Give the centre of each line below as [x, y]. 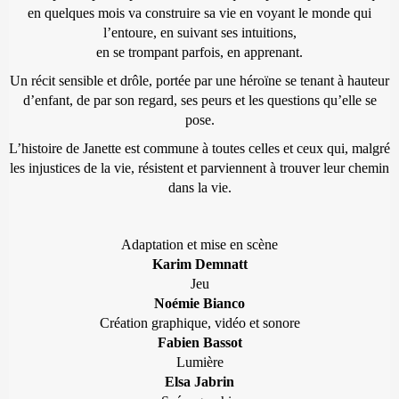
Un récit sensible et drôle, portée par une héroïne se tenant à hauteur [199, 80]
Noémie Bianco [199, 303]
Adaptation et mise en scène [199, 244]
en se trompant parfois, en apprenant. [199, 52]
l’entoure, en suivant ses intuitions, [199, 32]
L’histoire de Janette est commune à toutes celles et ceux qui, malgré [199, 148]
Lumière [199, 362]
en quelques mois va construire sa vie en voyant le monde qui [199, 12]
